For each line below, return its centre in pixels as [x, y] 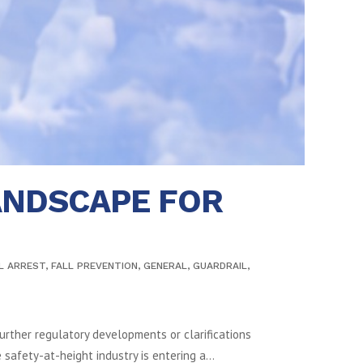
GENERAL [165, 266]
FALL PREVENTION [94, 266]
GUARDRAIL [220, 266]
